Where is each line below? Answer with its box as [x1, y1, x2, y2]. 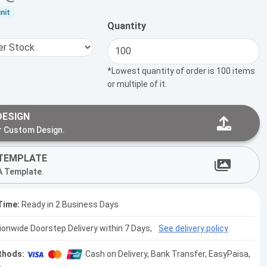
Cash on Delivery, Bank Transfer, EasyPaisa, [85, 249, 250, 259]
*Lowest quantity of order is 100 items [107, 66, 255, 76]
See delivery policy [159, 223, 228, 234]
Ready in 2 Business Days [20, 200, 119, 210]
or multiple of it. [107, 79, 167, 89]
